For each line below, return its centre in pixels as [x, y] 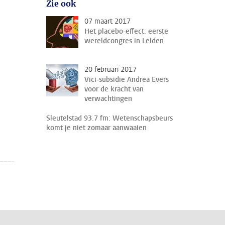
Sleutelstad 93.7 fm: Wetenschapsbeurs [109, 118]
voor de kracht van [114, 89]
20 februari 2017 [110, 70]
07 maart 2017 [107, 21]
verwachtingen [108, 99]
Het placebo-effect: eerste [126, 31]
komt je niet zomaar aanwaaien [96, 128]
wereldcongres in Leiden [124, 41]
